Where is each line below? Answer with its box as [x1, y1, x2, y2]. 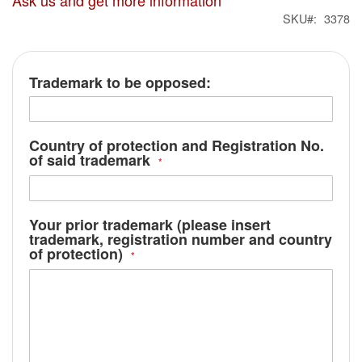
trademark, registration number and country [29, 229, 332, 250]
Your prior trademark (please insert [29, 214, 271, 236]
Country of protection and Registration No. [29, 135, 324, 157]
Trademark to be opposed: [29, 72, 211, 94]
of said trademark [29, 149, 150, 171]
